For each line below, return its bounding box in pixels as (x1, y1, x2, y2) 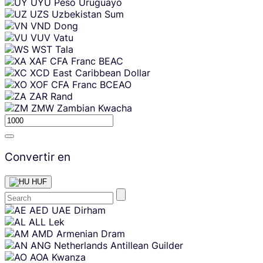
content (4, 213, 29, 222)
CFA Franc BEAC (50, 55, 123, 67)
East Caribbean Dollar (53, 66, 150, 79)
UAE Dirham (52, 204, 106, 217)
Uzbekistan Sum (52, 8, 124, 20)
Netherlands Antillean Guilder (54, 240, 183, 252)
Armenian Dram (56, 228, 125, 240)
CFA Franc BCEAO (51, 78, 131, 90)
